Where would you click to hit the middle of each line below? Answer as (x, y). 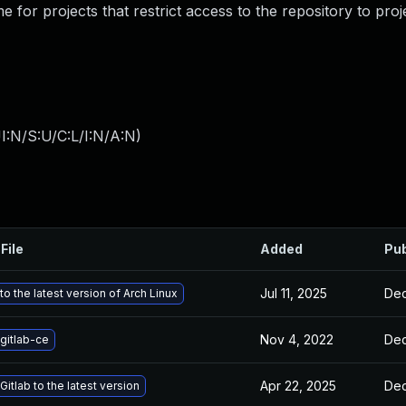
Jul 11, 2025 (294, 293)
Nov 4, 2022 (297, 339)
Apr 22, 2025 (298, 386)
